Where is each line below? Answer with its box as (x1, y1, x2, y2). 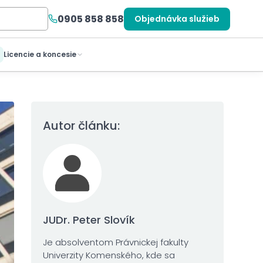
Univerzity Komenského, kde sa (43, 248, 176, 261)
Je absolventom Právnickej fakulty (43, 235, 189, 248)
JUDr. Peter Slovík (43, 212, 136, 227)
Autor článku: (43, 117, 120, 134)
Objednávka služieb (134, 12, 220, 25)
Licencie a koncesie (4, 49, 76, 59)
